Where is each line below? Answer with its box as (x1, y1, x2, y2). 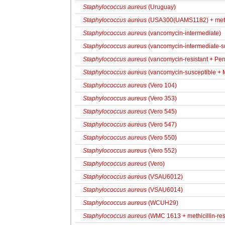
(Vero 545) (147, 108, 177, 115)
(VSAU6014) (147, 186, 183, 193)
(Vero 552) (147, 147, 177, 154)
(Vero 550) (147, 134, 177, 141)
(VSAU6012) (147, 173, 183, 180)
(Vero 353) (147, 95, 177, 102)
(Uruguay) (147, 4, 176, 11)
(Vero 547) (147, 121, 177, 128)
